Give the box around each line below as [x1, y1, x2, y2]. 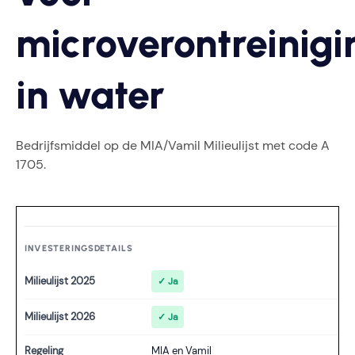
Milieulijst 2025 [25, 274, 95, 288]
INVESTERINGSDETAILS [25, 243, 133, 254]
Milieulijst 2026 [25, 310, 95, 323]
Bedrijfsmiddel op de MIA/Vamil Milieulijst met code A [16, 137, 330, 154]
